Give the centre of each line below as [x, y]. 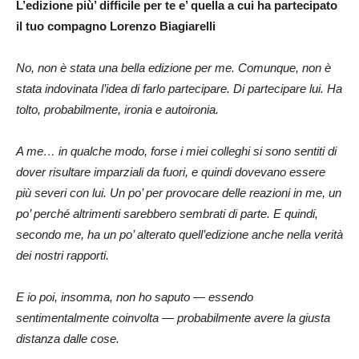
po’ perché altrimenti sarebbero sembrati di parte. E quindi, [167, 213]
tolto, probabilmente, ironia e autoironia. [117, 109]
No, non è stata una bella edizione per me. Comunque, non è [173, 67]
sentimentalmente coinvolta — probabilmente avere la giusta [173, 317]
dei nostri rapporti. [63, 255]
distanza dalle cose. [68, 338]
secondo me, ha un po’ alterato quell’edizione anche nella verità [179, 234]
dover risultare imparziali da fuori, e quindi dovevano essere [171, 171]
